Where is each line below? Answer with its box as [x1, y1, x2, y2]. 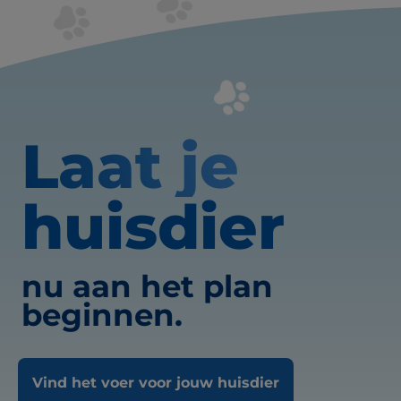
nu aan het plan [21, 267, 273, 305]
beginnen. [21, 295, 183, 334]
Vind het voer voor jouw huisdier [32, 373, 279, 391]
